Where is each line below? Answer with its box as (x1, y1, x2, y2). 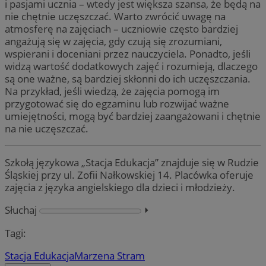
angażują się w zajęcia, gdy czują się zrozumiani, (5, 34, 222, 48)
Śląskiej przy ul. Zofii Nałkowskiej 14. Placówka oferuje (5, 168, 254, 182)
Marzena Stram (74, 248, 145, 262)
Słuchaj (5, 203, 37, 217)
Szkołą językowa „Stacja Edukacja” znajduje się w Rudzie (5, 156, 259, 170)
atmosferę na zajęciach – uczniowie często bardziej (5, 21, 238, 36)
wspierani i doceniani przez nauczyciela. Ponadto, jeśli (5, 46, 251, 61)
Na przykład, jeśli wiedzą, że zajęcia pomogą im (5, 84, 220, 98)
